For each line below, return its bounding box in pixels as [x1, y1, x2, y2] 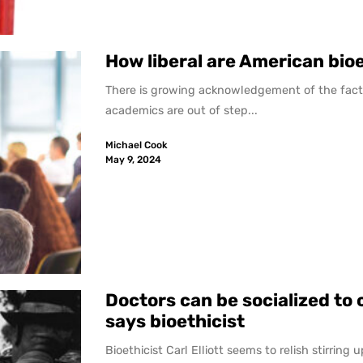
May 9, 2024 [105, 154, 162, 166]
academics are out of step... [105, 103, 258, 117]
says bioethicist [105, 310, 250, 332]
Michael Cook [105, 139, 169, 152]
